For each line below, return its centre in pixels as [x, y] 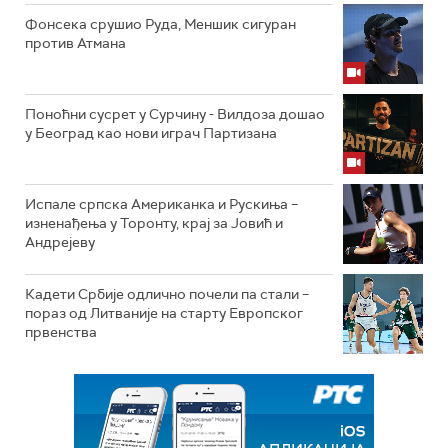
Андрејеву [60, 242]
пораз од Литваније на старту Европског [164, 313]
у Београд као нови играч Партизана [151, 133]
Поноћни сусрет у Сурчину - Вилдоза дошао [175, 114]
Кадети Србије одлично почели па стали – [167, 294]
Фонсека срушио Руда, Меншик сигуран [160, 24]
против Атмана [75, 43]
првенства [61, 332]
